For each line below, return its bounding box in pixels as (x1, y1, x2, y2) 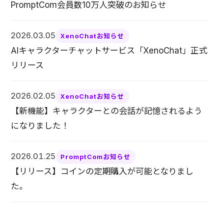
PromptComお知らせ (60, 152, 131, 161)
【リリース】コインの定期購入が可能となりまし (11, 166, 194, 176)
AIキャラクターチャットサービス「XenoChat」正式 (11, 45, 208, 55)
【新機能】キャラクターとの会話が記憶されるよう (11, 106, 203, 116)
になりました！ (11, 120, 70, 131)
